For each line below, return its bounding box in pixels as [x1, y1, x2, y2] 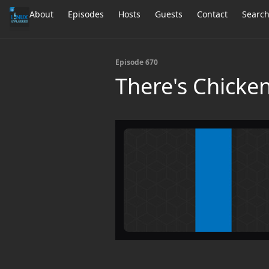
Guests [155, 8, 183, 20]
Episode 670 [115, 57, 158, 67]
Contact [197, 8, 228, 20]
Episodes [68, 8, 104, 20]
